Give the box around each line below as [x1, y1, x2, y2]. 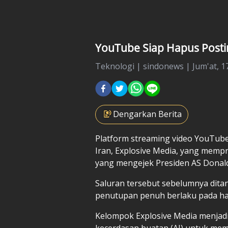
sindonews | [143, 60, 192, 72]
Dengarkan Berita [113, 108, 182, 120]
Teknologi [95, 60, 134, 72]
